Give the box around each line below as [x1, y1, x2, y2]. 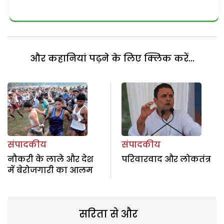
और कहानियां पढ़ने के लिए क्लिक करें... [29, 52, 194, 65]
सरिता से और [78, 206, 138, 221]
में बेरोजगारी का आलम [7, 164, 93, 176]
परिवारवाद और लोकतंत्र [121, 153, 211, 165]
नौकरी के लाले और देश [7, 153, 93, 165]
